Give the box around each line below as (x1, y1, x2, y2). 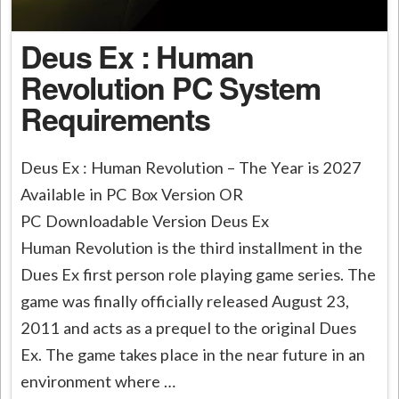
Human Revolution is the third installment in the (20, 238, 363, 258)
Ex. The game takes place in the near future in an (20, 345, 366, 365)
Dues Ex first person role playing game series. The (20, 265, 377, 285)
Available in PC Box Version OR (20, 184, 244, 205)
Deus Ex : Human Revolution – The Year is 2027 (20, 158, 362, 178)
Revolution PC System (20, 65, 321, 109)
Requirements (20, 96, 210, 140)
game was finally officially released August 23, (20, 291, 350, 312)
